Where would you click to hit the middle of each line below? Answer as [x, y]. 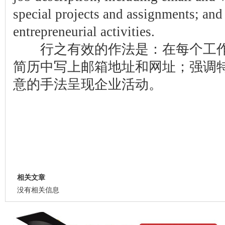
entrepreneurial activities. [84, 32]
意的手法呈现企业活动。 [88, 84]
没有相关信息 [38, 190]
